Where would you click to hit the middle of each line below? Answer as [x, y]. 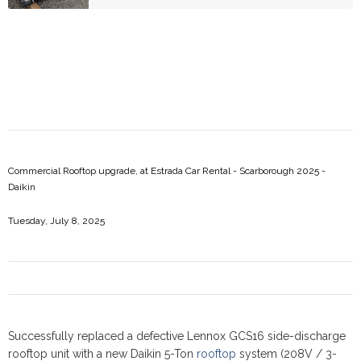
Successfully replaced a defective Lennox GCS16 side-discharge [177, 336]
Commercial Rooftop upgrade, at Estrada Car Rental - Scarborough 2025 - [167, 171]
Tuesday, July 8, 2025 [56, 221]
